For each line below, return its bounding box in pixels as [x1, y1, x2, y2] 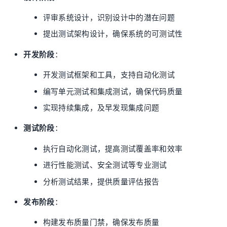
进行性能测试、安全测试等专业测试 [43, 160, 167, 171]
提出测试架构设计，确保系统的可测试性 [43, 29, 183, 40]
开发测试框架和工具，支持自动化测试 [43, 70, 175, 81]
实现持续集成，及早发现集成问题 [43, 103, 160, 113]
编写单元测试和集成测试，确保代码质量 [43, 86, 183, 97]
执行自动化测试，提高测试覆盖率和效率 [43, 143, 183, 154]
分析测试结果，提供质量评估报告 [43, 176, 160, 187]
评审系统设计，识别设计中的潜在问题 [43, 13, 175, 23]
